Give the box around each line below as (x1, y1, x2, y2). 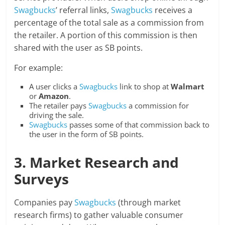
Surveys (14, 169, 69, 189)
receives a (153, 5, 193, 16)
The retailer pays (29, 100, 89, 111)
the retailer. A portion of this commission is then (14, 30, 198, 41)
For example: (14, 62, 63, 74)
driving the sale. (29, 110, 84, 121)
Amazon (39, 91, 69, 101)
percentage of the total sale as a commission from (14, 17, 204, 29)
